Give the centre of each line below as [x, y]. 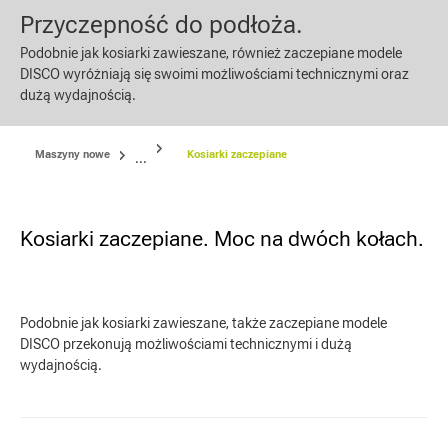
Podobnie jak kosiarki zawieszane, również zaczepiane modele [211, 53]
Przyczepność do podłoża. [161, 24]
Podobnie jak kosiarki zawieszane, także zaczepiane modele [203, 323]
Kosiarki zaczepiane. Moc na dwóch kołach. [222, 238]
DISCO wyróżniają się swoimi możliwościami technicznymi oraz [214, 74]
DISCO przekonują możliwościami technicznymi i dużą [186, 344]
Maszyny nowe [72, 155]
